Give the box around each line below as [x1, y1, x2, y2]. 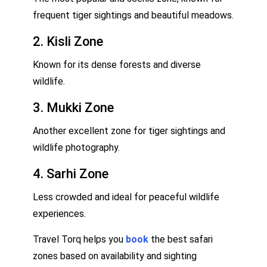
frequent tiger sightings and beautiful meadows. [33, 9, 234, 21]
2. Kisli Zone [33, 33, 103, 49]
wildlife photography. [33, 141, 120, 153]
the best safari [148, 233, 213, 245]
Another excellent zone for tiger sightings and [33, 125, 225, 136]
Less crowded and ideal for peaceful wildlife [33, 191, 219, 203]
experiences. [33, 207, 86, 219]
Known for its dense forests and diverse [33, 58, 201, 70]
